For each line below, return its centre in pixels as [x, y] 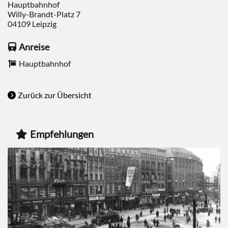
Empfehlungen [62, 134]
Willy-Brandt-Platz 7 [44, 14]
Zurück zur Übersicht [55, 95]
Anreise [34, 47]
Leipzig [44, 24]
